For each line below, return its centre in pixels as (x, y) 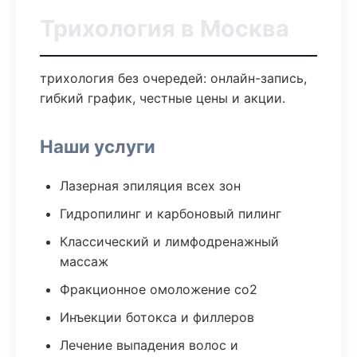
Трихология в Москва (165, 28)
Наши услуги (98, 146)
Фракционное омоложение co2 (159, 289)
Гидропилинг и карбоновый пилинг (171, 214)
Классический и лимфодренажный (169, 241)
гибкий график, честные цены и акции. (163, 98)
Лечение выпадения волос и (149, 345)
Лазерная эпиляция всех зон (150, 186)
